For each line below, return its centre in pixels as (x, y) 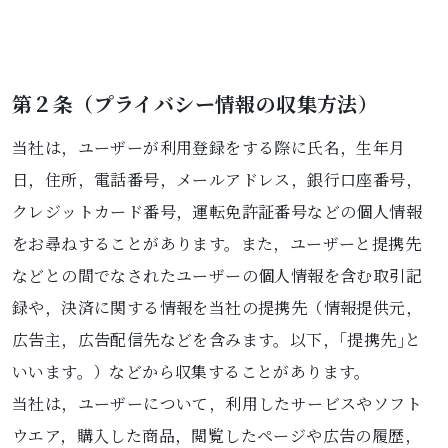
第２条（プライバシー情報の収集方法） (195, 103)
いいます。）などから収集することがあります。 (191, 371)
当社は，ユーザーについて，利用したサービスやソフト (217, 403)
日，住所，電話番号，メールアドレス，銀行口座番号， (217, 179)
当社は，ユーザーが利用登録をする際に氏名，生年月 (209, 147)
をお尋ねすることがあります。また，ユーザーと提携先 (216, 243)
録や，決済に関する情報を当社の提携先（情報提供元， (217, 307)
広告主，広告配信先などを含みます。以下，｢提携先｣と (217, 339)
